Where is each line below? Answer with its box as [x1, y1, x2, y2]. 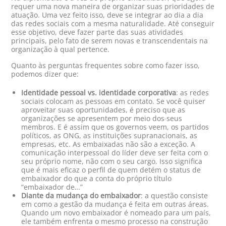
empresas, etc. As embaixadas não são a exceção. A [21, 139, 196, 149]
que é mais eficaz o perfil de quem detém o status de [21, 165, 201, 175]
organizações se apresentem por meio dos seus [21, 114, 183, 124]
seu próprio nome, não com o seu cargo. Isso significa [21, 156, 203, 166]
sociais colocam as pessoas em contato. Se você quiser [21, 96, 206, 106]
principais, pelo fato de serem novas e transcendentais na [11, 36, 208, 46]
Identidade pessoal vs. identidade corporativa [21, 88, 177, 98]
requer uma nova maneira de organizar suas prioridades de [11, 2, 215, 12]
